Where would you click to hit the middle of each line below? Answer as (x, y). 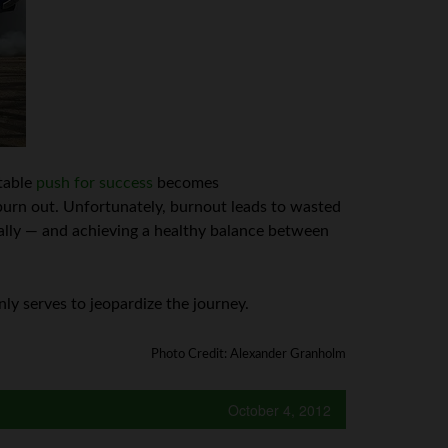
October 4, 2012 (279, 410)
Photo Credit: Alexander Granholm (248, 354)
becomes (186, 183)
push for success (94, 183)
